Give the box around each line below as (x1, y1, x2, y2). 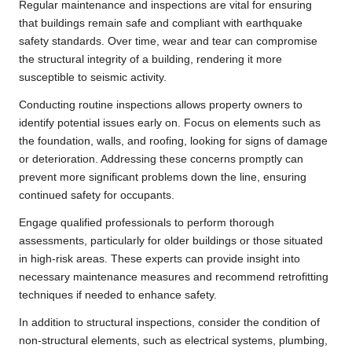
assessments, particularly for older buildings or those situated (19, 235, 323, 247)
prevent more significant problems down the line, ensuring (19, 171, 306, 184)
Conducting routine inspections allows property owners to (19, 99, 302, 112)
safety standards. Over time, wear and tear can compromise (19, 35, 317, 48)
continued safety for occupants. (19, 189, 174, 202)
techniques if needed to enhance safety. (19, 289, 217, 302)
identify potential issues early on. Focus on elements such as (19, 117, 321, 130)
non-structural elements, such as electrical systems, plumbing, (19, 335, 328, 347)
